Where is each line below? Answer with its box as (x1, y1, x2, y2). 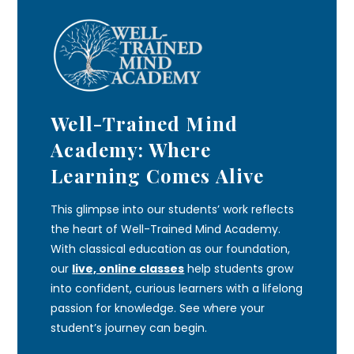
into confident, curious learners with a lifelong (51, 281, 303, 297)
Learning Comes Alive (51, 163, 265, 189)
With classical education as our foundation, (51, 241, 291, 258)
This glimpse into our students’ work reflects (51, 201, 295, 218)
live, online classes (72, 261, 185, 277)
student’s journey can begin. (51, 320, 208, 337)
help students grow (184, 261, 294, 277)
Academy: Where (51, 137, 212, 163)
